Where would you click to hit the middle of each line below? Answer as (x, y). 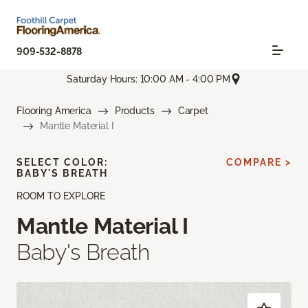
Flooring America (54, 111)
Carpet (193, 111)
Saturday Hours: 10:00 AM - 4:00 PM (148, 79)
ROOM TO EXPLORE (61, 196)
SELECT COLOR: (62, 163)
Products (134, 111)
